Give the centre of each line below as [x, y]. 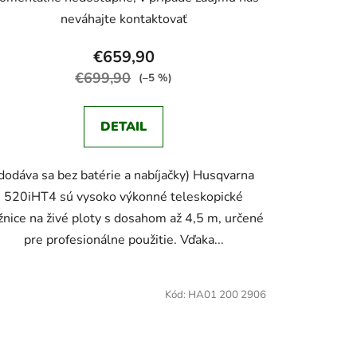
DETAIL [124, 126]
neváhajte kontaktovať [124, 19]
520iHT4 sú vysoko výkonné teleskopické [124, 196]
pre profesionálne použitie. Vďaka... [124, 239]
